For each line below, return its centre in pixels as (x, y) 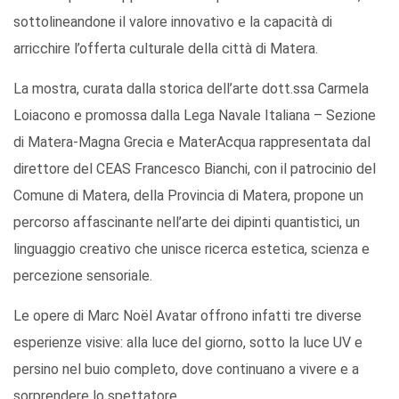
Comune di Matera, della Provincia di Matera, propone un (188, 196)
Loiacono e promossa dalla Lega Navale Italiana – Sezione (195, 116)
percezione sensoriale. (83, 276)
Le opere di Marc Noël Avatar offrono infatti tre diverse (187, 316)
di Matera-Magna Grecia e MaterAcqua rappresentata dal (192, 142)
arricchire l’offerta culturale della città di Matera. (166, 49)
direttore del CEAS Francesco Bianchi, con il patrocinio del (195, 169)
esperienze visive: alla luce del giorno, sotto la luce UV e (188, 343)
